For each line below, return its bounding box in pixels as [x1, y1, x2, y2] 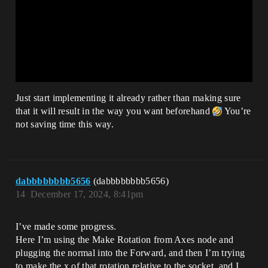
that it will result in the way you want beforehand [16, 106, 213, 117]
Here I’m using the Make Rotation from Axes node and [16, 234, 234, 245]
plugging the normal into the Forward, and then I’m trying [16, 248, 245, 258]
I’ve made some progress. [16, 221, 117, 232]
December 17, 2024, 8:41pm [30, 189, 144, 200]
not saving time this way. [16, 119, 114, 130]
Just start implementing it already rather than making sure [16, 93, 241, 103]
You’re [222, 106, 251, 117]
